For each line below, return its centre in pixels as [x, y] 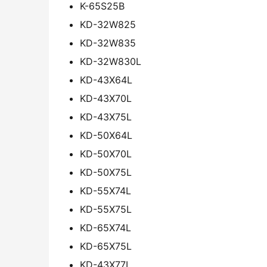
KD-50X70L [106, 154]
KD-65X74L [105, 228]
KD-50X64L [106, 136]
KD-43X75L [106, 117]
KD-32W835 [108, 43]
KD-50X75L [106, 173]
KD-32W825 [108, 25]
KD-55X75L [106, 209]
